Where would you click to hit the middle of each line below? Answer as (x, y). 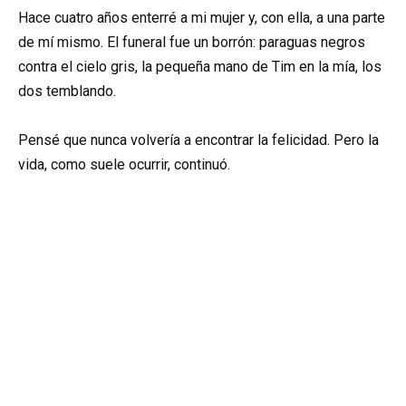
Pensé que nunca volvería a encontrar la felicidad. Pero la (198, 140)
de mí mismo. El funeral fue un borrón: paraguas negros (192, 43)
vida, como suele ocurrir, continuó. (124, 165)
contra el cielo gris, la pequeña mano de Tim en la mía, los (200, 67)
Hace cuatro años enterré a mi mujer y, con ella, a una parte (202, 18)
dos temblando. (67, 92)
